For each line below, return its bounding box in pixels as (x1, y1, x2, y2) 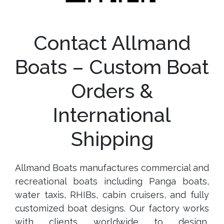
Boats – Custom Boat (15, 54, 209, 78)
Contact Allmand (33, 30, 191, 54)
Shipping (70, 126, 153, 150)
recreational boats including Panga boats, (15, 175, 209, 186)
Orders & (71, 78, 153, 102)
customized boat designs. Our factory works (15, 202, 209, 213)
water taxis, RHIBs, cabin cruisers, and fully (15, 189, 209, 200)
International (53, 102, 171, 126)
